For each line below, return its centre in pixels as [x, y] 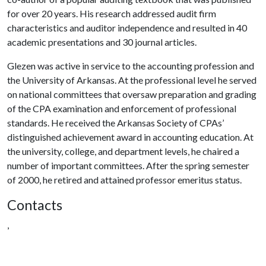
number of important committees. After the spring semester [128, 165]
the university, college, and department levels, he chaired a [123, 151]
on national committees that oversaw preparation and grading [132, 94]
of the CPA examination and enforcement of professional [122, 108]
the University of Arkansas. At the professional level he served [132, 80]
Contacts [35, 205]
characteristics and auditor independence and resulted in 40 [127, 28]
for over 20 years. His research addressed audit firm [112, 13]
